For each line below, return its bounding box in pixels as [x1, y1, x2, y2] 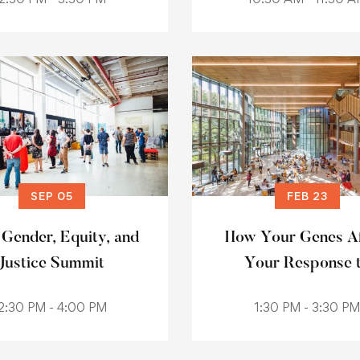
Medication [268, 281, 347, 297]
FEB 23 [287, 189, 328, 202]
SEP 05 [31, 189, 73, 202]
